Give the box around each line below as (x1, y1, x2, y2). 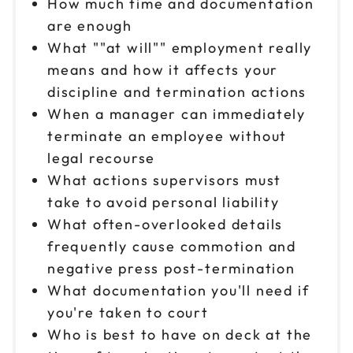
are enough (47, 16, 133, 35)
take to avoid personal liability (47, 192, 280, 211)
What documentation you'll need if (47, 281, 310, 299)
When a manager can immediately (47, 104, 306, 123)
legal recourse (47, 148, 156, 167)
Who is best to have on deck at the (47, 325, 313, 344)
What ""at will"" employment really (47, 38, 313, 57)
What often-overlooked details (47, 214, 284, 233)
